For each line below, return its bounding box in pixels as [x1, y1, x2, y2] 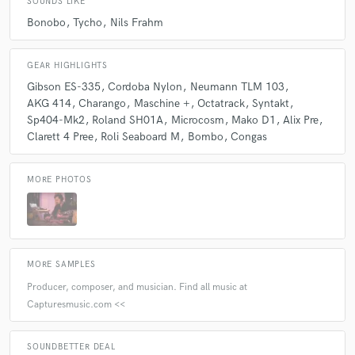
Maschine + [133, 97, 190, 111]
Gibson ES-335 [27, 80, 101, 94]
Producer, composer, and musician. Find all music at [27, 281, 247, 293]
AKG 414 [27, 97, 71, 111]
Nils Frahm [109, 16, 163, 30]
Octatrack [197, 97, 245, 111]
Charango [78, 97, 127, 111]
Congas [230, 130, 267, 144]
